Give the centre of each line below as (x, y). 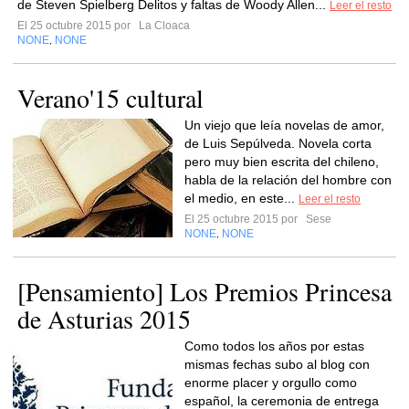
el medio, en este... (241, 198)
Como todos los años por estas (274, 346)
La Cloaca (163, 26)
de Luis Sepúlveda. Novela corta (278, 143)
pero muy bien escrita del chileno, (282, 162)
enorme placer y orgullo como (271, 383)
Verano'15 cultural (110, 98)
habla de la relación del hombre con (288, 180)
